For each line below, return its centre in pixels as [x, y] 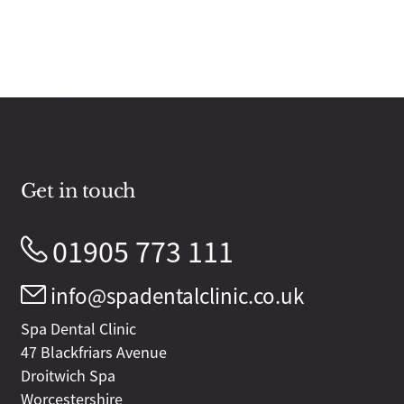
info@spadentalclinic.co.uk [177, 297]
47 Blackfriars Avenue [93, 353]
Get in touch [78, 192]
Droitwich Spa [68, 376]
